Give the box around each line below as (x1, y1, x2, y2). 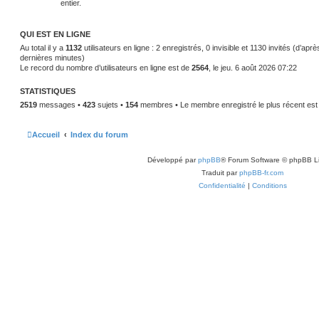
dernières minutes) (20, 53, 85, 62)
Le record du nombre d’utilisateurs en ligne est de (20, 63, 192, 72)
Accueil (32, 130, 60, 139)
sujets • (95, 100, 125, 109)
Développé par (147, 155, 198, 164)
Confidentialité (198, 181, 246, 189)
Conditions (251, 181, 287, 189)
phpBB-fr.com (239, 168, 283, 177)
